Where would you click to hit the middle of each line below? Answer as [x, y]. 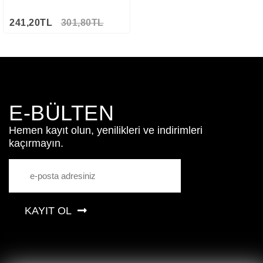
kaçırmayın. [36, 143]
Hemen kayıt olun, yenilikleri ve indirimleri [106, 130]
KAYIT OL [50, 210]
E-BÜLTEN [61, 113]
